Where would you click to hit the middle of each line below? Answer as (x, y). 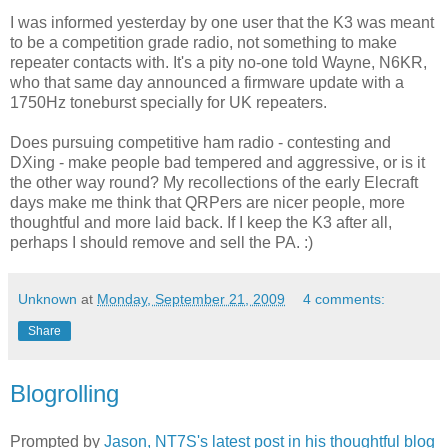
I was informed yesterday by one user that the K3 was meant (222, 22)
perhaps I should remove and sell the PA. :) (161, 242)
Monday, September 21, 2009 (191, 298)
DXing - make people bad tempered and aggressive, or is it (217, 162)
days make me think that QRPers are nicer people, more (207, 202)
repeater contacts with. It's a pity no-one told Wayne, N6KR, (218, 62)
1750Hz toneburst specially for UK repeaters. (168, 102)
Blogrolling (64, 393)
